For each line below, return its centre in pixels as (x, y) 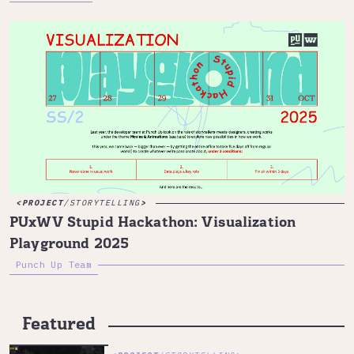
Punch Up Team (54, 264)
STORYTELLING (105, 202)
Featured (59, 325)
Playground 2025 (70, 244)
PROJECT (42, 202)
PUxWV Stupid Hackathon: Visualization (153, 223)
